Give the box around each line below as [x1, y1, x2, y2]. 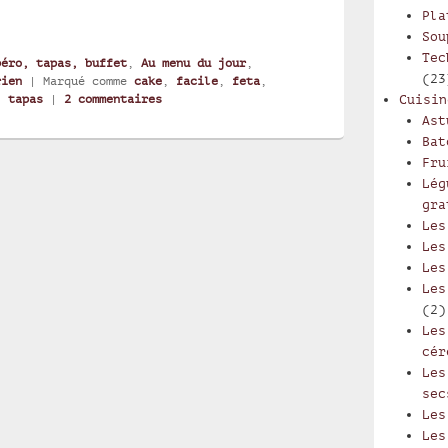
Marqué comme [43, 73, 127, 88]
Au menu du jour [141, 55, 246, 70]
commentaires [71, 91, 162, 106]
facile [176, 73, 218, 88]
